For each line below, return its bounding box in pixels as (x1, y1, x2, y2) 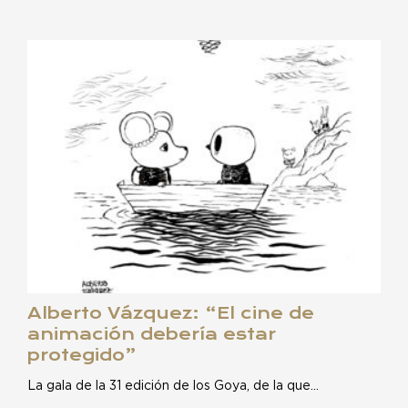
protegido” (27, 345, 137, 364)
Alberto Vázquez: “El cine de (27, 303, 314, 322)
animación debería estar (27, 324, 276, 343)
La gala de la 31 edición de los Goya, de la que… (27, 380, 319, 393)
